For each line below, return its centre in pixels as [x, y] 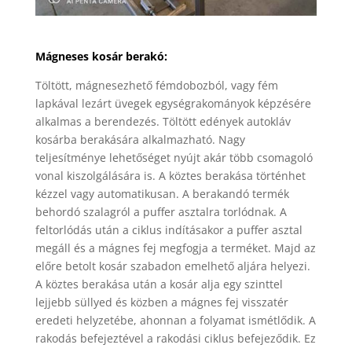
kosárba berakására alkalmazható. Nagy [140, 139]
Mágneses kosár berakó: [101, 56]
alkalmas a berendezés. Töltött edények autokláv [163, 121]
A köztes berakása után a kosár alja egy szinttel [159, 284]
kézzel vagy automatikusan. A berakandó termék [162, 193]
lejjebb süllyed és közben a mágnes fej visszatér [161, 302]
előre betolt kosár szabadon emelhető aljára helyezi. [172, 266]
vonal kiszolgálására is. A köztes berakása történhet [170, 175]
